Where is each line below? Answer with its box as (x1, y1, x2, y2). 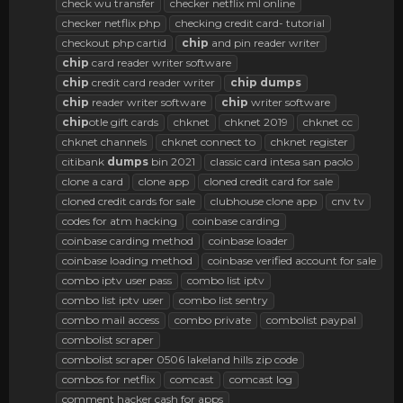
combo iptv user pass (62, 273, 172, 287)
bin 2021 (148, 154, 195, 168)
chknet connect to (162, 134, 255, 148)
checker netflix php (62, 15, 160, 30)
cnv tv (332, 193, 364, 208)
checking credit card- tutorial (175, 15, 325, 30)
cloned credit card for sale (204, 174, 333, 188)
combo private (175, 312, 251, 327)
